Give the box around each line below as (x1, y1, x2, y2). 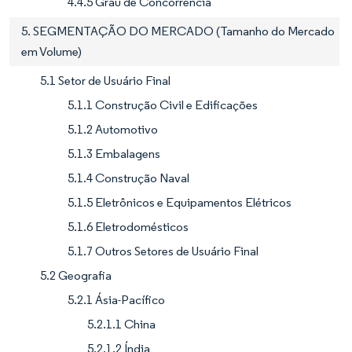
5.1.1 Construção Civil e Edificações (68, 97, 258, 112)
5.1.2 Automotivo (68, 121, 158, 137)
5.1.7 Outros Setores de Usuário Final (68, 243, 258, 258)
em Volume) (21, 43, 82, 59)
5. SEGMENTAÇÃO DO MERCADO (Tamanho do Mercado (21, 23, 335, 38)
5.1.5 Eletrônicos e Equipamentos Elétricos (68, 194, 291, 210)
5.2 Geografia (40, 267, 112, 283)
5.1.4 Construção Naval (68, 170, 189, 185)
